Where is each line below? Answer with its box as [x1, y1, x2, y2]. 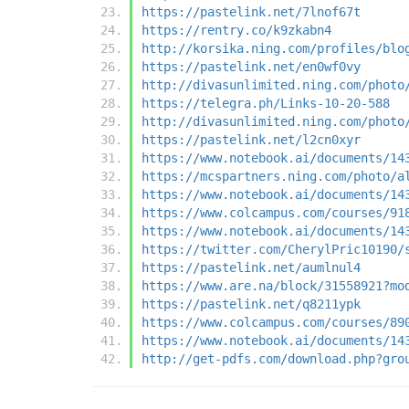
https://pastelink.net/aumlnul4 [142, 260, 361, 276]
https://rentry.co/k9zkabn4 [142, 23, 331, 38]
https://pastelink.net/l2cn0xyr [142, 132, 361, 148]
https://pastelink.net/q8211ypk [142, 297, 361, 312]
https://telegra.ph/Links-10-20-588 [142, 96, 390, 111]
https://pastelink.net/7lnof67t [142, 5, 361, 20]
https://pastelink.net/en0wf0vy [142, 59, 361, 75]
